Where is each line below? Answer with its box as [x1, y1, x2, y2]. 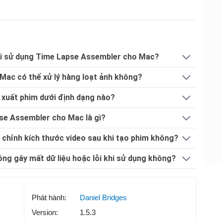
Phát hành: [32, 193, 66, 202]
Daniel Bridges [80, 193, 127, 202]
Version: [32, 208, 58, 217]
